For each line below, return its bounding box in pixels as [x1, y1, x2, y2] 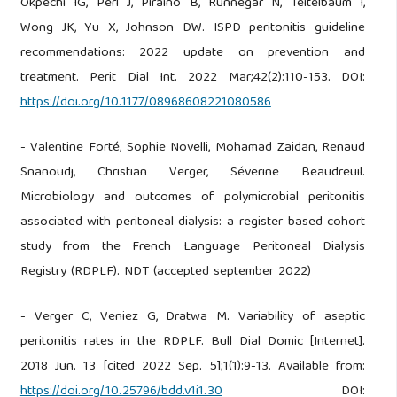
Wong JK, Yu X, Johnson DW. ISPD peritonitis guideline [19, 16, 366, 40]
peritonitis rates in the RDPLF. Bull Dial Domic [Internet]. [19, 330, 366, 354]
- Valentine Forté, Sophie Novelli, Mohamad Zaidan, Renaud [19, 136, 366, 160]
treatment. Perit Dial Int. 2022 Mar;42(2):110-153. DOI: [19, 66, 366, 90]
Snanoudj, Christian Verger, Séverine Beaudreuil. [19, 160, 366, 184]
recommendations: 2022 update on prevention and [19, 41, 366, 65]
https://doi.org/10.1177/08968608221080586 [19, 90, 271, 114]
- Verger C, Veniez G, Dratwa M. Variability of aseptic [19, 305, 366, 329]
